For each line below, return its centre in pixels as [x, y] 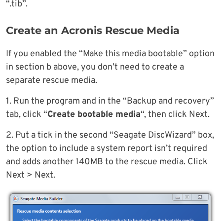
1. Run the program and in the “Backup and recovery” [110, 101]
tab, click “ [27, 114]
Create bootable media [94, 114]
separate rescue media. [52, 80]
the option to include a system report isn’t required [107, 148]
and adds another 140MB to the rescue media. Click [107, 162]
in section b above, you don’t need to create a [95, 67]
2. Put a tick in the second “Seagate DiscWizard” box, [110, 135]
